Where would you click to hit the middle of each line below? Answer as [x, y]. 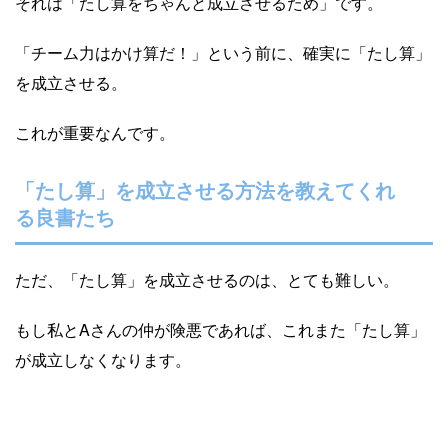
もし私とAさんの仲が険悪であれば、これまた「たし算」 [220, 329]
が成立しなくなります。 [103, 359]
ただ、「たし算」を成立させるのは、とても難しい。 [207, 279]
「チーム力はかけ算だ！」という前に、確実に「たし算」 [223, 52]
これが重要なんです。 [95, 132]
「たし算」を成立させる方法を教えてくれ [205, 190]
